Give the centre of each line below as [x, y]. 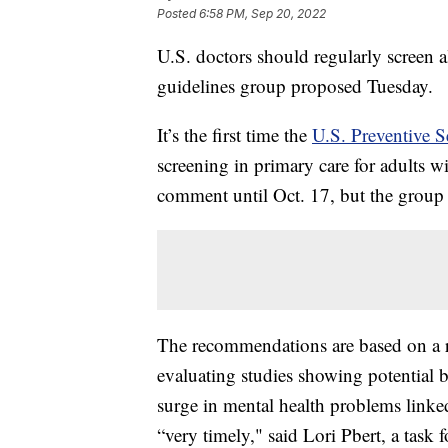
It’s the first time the [234, 135]
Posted [178, 14]
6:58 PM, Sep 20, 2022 [262, 14]
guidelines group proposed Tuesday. [295, 86]
